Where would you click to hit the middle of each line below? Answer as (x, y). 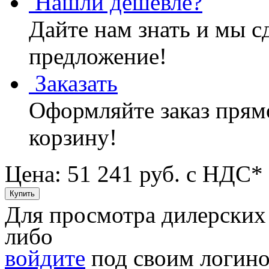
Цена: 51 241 (72, 174)
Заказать (76, 83)
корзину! (73, 138)
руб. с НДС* (201, 174)
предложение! (98, 56)
